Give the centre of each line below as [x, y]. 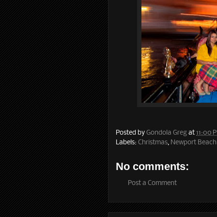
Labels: [127, 142]
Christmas [153, 142]
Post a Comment [152, 183]
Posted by [131, 133]
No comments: [152, 166]
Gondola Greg [167, 133]
